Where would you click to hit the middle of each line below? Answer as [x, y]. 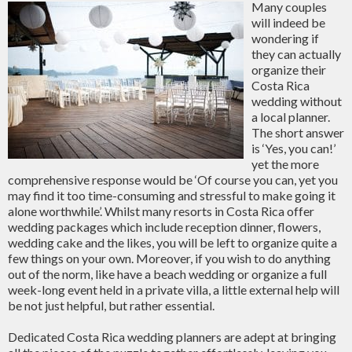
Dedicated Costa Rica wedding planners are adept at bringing [172, 337]
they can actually [296, 54]
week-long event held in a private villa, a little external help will [174, 290]
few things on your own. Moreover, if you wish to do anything [169, 258]
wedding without [297, 101]
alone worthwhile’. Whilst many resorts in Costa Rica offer [161, 211]
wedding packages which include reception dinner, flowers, [164, 227]
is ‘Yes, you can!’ [293, 148]
